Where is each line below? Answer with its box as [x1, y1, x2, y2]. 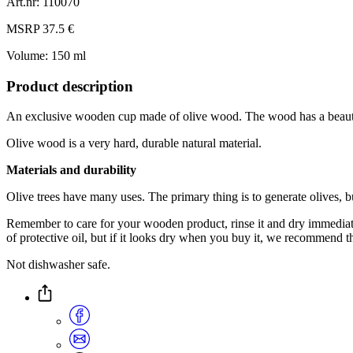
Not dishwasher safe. [6, 258, 110, 272]
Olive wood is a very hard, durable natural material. [6, 136, 262, 150]
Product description [6, 77, 133, 95]
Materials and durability [6, 163, 136, 177]
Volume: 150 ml [6, 48, 92, 62]
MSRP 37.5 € [6, 21, 74, 35]
